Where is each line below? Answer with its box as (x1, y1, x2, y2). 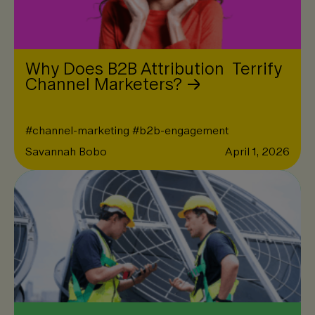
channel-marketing (32, 122, 129, 139)
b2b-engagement (139, 122, 229, 139)
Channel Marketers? (25, 71, 182, 97)
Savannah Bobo (25, 143, 107, 160)
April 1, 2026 (225, 143, 290, 160)
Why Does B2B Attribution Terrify (25, 56, 282, 82)
